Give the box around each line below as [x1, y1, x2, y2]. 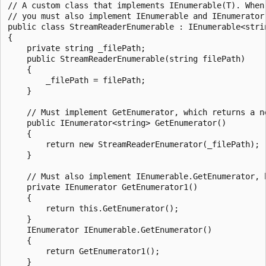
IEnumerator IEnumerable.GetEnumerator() [8, 224, 212, 235]
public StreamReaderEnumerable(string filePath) [8, 53, 245, 64]
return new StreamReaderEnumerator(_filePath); [8, 139, 259, 149]
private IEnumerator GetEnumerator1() [8, 182, 198, 192]
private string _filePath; [8, 43, 145, 53]
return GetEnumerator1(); [8, 246, 160, 256]
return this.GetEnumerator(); [8, 203, 179, 213]
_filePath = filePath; [8, 75, 145, 85]
